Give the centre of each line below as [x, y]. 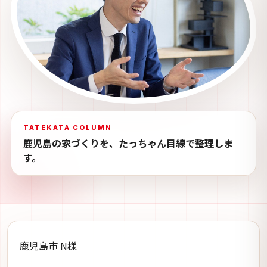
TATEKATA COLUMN [68, 128]
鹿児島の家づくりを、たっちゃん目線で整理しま [128, 143]
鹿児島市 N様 [48, 246]
